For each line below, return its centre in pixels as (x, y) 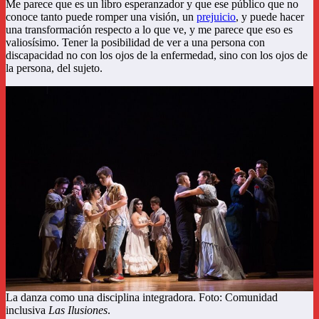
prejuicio (216, 17)
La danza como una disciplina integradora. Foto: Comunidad (142, 297)
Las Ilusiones (78, 310)
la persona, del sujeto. (54, 68)
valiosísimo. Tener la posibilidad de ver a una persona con (135, 42)
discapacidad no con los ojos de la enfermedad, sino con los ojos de (157, 55)
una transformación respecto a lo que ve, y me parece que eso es (149, 30)
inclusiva (27, 310)
